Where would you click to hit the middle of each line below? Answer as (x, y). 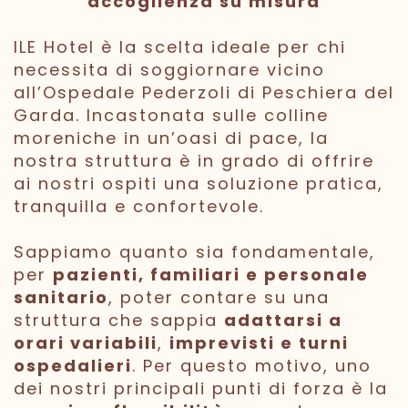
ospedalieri (73, 365)
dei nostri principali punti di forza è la (201, 388)
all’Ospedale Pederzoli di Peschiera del (204, 92)
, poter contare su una (219, 297)
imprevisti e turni (259, 342)
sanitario (61, 297)
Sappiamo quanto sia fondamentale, (194, 251)
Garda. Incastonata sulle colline (171, 115)
